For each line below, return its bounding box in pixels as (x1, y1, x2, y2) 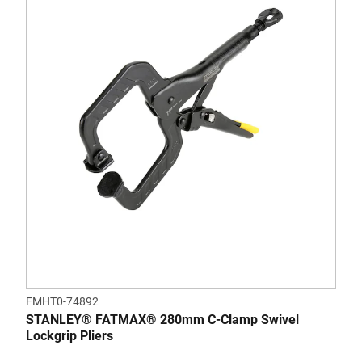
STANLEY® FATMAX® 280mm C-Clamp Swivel (26, 312, 299, 328)
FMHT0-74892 (26, 295, 99, 309)
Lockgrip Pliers (26, 328, 113, 344)
